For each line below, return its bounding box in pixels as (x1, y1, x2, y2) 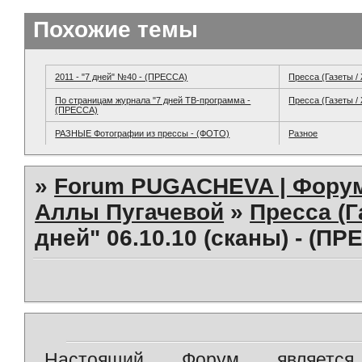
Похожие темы (33, 17, 198, 43)
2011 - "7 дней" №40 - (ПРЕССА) (55, 71, 188, 82)
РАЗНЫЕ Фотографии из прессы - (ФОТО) (55, 128, 230, 138)
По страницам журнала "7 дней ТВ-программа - (55, 95, 251, 105)
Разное (288, 128, 318, 138)
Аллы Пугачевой (35, 200, 225, 225)
